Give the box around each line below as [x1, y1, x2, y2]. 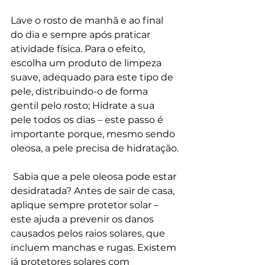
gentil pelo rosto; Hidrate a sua [11, 100, 157, 112]
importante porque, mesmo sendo [11, 128, 177, 140]
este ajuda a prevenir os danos [11, 214, 156, 225]
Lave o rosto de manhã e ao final [11, 15, 166, 27]
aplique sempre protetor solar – [11, 199, 161, 211]
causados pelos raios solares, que [11, 228, 167, 240]
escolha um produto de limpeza [11, 57, 164, 69]
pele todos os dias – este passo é [11, 114, 166, 126]
